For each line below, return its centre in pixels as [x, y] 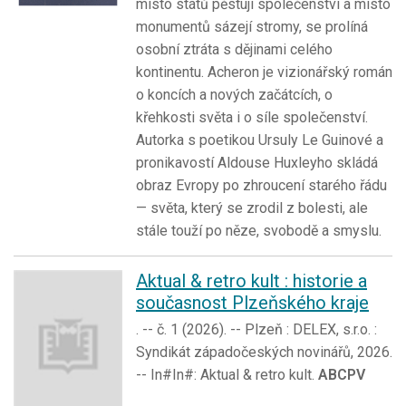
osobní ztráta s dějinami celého [234, 49]
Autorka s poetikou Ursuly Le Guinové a [260, 140]
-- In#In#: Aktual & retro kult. [227, 374]
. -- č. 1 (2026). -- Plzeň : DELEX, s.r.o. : [256, 329]
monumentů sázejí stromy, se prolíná [252, 26]
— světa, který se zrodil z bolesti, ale [252, 208]
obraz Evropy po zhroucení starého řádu [261, 185]
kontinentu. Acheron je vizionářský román [264, 72]
